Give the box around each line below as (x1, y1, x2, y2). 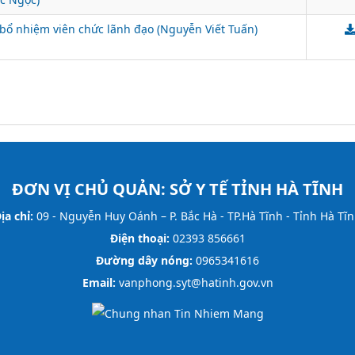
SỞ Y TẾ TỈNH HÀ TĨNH (170, 177, 343, 200)
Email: (82, 274, 116, 290)
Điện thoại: (109, 230, 170, 246)
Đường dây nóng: (96, 252, 193, 268)
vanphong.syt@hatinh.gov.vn (115, 274, 273, 290)
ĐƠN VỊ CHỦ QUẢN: (12, 177, 170, 200)
